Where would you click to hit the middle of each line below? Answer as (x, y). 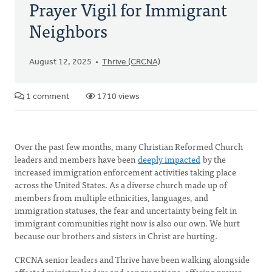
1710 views (117, 97)
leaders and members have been (76, 159)
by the (213, 159)
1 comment (47, 97)
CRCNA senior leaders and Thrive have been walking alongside (132, 259)
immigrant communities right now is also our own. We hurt (127, 223)
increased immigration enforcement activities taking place (125, 172)
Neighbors (68, 30)
